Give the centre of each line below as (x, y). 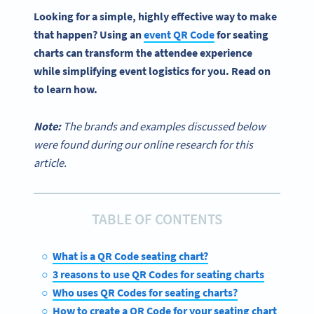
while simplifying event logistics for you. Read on (152, 70)
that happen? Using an (89, 34)
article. (50, 162)
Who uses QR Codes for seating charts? (145, 292)
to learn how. (66, 89)
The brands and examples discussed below (164, 126)
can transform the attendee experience (158, 52)
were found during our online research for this (143, 144)
